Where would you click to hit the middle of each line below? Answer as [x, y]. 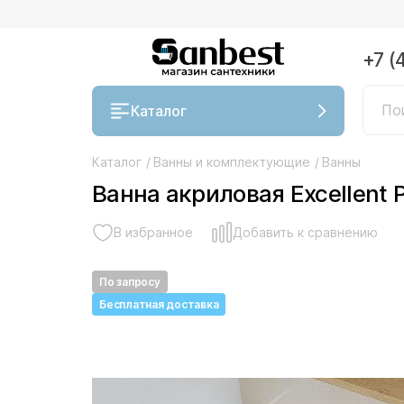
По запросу [130, 282]
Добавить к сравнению [305, 232]
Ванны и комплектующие [232, 162]
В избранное [153, 232]
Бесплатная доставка [159, 304]
